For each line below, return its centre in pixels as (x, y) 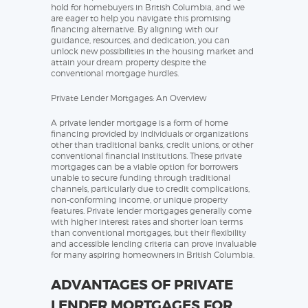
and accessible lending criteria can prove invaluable (154, 244)
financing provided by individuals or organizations (150, 134)
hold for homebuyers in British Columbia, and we (148, 8)
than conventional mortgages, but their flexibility (148, 233)
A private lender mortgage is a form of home (140, 123)
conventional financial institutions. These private (146, 156)
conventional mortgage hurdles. (115, 74)
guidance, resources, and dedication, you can (140, 41)
